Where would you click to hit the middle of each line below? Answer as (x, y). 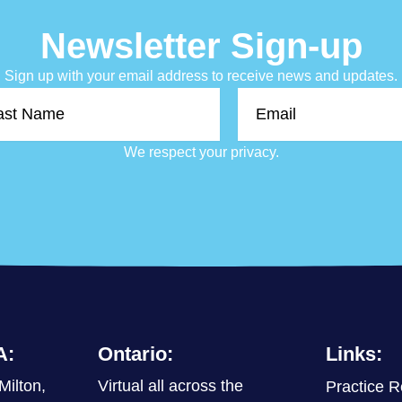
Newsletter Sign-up (201, 46)
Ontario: (136, 354)
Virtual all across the (171, 386)
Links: (354, 354)
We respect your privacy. (201, 152)
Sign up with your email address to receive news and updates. (201, 76)
